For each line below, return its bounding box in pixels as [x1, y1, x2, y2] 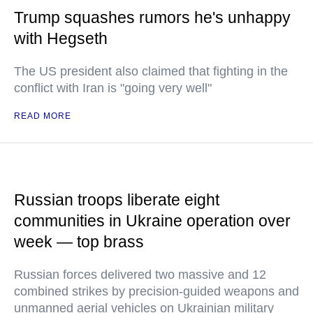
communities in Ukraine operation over [14, 212, 291, 230]
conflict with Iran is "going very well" [14, 81, 212, 95]
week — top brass [14, 233, 144, 251]
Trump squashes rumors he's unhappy [14, 8, 291, 27]
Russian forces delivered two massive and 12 [14, 268, 266, 282]
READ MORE [14, 111, 71, 121]
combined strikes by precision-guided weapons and [14, 284, 299, 298]
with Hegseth [14, 29, 108, 48]
